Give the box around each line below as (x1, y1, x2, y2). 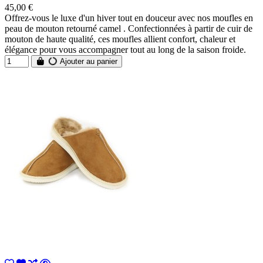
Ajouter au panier (58, 57, 118, 66)
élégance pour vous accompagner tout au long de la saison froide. (5, 45, 246, 55)
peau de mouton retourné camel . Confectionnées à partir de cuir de (5, 23, 252, 34)
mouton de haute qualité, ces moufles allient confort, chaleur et (5, 34, 235, 45)
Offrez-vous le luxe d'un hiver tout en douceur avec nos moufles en (5, 13, 253, 23)
